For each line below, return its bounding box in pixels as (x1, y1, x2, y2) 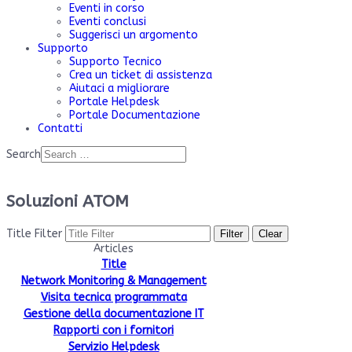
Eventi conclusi (69, 15, 146, 28)
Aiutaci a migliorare (69, 82, 170, 95)
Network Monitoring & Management (20, 273, 207, 288)
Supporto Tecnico (69, 55, 162, 68)
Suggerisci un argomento (69, 28, 198, 42)
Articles (93, 241, 134, 255)
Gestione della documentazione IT (23, 306, 204, 321)
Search (6, 148, 41, 161)
